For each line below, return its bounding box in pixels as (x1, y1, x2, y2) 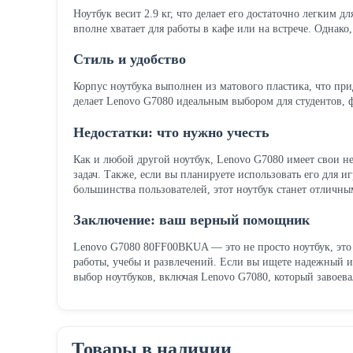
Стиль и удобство (73, 51, 186, 68)
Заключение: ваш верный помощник (73, 211, 310, 228)
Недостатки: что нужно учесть (73, 124, 269, 140)
